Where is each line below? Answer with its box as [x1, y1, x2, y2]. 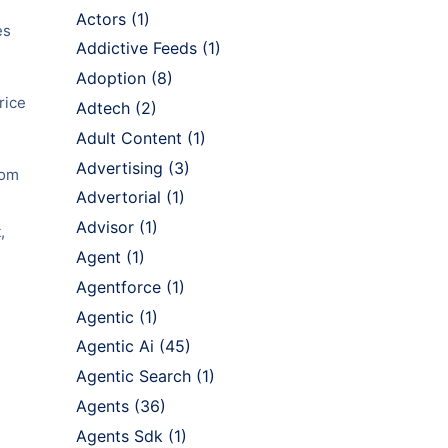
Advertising [76, 157, 163, 178]
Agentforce [76, 276, 161, 297]
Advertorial [76, 187, 161, 208]
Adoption [76, 68, 146, 89]
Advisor [76, 217, 134, 238]
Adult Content [76, 127, 182, 148]
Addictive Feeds [76, 38, 197, 59]
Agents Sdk [76, 425, 163, 446]
